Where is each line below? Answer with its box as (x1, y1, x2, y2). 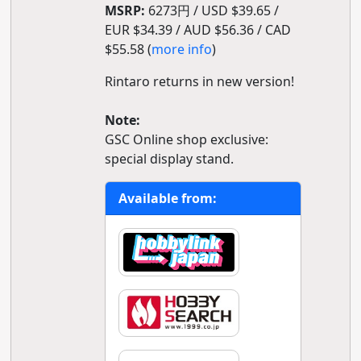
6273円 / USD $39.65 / (144, 2, 279, 19)
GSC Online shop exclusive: (104, 131, 268, 148)
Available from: (118, 189, 217, 207)
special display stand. (104, 150, 234, 168)
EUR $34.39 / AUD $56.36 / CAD (104, 21, 291, 39)
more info (151, 40, 212, 58)
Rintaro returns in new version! (104, 73, 294, 90)
